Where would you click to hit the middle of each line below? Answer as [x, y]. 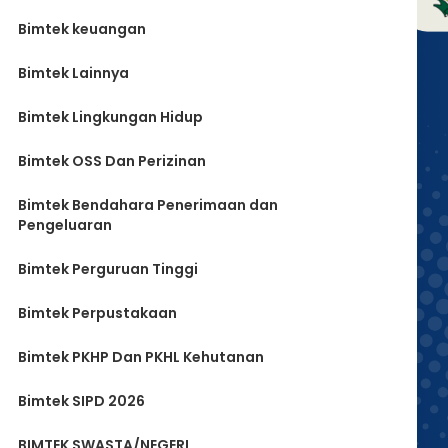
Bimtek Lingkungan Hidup [110, 117]
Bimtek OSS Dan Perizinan [112, 161]
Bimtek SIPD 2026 [81, 401]
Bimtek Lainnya [73, 73]
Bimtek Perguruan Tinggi [108, 269]
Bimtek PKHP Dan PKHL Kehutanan [141, 357]
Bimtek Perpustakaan [97, 313]
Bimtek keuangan [82, 29]
